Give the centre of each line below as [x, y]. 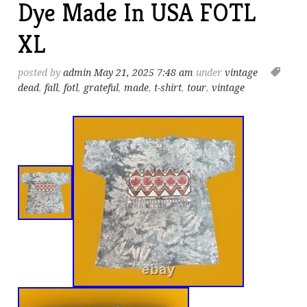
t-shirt [168, 87]
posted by [41, 72]
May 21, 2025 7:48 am [144, 72]
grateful [101, 87]
